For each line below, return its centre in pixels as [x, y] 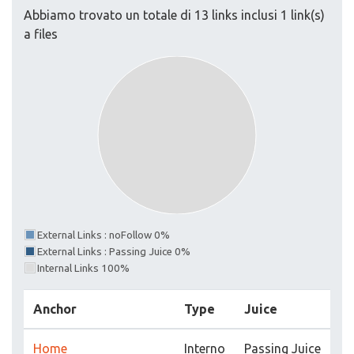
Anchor [55, 309]
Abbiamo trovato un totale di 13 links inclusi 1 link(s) [174, 15]
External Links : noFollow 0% [104, 235]
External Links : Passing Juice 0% [114, 252]
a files [41, 34]
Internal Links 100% [83, 268]
